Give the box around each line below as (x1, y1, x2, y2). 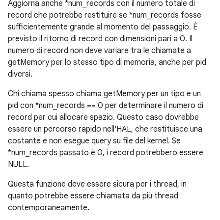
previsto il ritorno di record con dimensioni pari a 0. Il (8, 34, 192, 44)
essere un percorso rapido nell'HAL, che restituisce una (8, 124, 202, 134)
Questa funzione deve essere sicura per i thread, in (8, 179, 187, 189)
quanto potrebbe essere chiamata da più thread (8, 191, 178, 201)
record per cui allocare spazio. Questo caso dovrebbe (8, 112, 199, 122)
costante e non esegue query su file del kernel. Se (8, 136, 181, 146)
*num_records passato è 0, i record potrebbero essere (8, 148, 203, 158)
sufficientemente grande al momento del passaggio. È (8, 22, 198, 32)
